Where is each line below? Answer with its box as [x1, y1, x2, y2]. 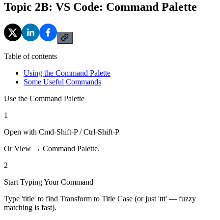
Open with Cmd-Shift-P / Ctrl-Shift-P [4, 127, 119, 136]
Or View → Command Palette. [4, 144, 100, 153]
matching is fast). [4, 203, 56, 212]
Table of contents [4, 52, 57, 60]
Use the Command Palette [4, 94, 84, 103]
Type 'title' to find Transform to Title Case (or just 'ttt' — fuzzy [4, 194, 196, 203]
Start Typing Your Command [4, 177, 93, 186]
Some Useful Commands [24, 77, 101, 86]
